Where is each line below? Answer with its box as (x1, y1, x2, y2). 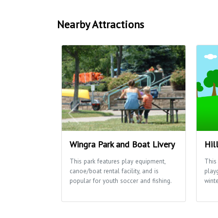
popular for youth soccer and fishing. (70, 176, 172, 185)
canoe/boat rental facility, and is (70, 166, 159, 175)
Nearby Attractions (57, 17, 144, 31)
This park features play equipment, (70, 157, 165, 165)
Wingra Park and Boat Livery (70, 138, 175, 150)
